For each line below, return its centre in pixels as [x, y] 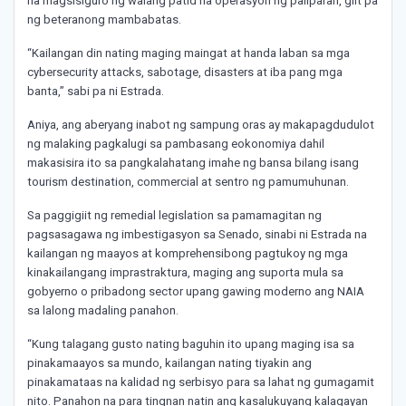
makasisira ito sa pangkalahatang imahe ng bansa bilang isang [193, 163]
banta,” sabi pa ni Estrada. [97, 92]
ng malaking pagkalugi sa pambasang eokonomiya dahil [176, 144]
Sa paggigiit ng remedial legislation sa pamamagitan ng [174, 216]
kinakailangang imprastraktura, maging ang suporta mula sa [185, 273]
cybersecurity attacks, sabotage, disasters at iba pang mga [185, 72]
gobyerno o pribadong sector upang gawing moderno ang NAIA [196, 292]
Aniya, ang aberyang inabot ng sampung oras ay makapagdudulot [201, 125]
